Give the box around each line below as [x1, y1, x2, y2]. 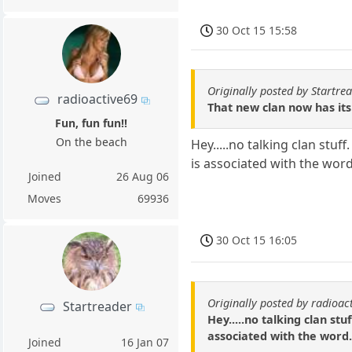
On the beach [55, 134, 127, 149]
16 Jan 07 [121, 334, 170, 350]
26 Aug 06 [116, 168, 170, 184]
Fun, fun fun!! [55, 115, 128, 130]
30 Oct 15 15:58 [216, 23, 298, 38]
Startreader [62, 297, 132, 315]
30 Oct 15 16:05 [216, 232, 298, 247]
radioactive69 [57, 90, 137, 108]
